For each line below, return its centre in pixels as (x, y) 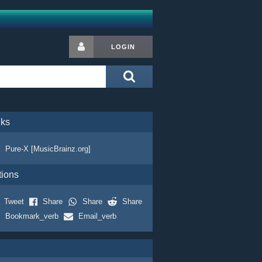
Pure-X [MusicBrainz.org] (48, 149)
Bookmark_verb (32, 216)
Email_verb (97, 216)
